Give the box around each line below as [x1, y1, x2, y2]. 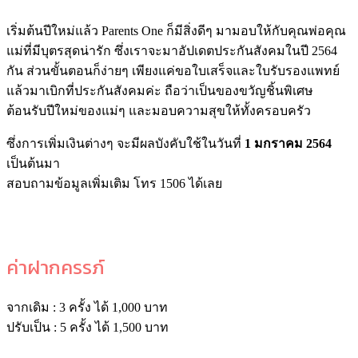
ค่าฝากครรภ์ [6, 253, 105, 281]
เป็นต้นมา [6, 156, 60, 170]
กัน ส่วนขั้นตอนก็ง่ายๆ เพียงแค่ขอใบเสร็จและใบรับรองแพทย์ [6, 63, 340, 78]
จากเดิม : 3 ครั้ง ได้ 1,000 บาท [6, 300, 168, 314]
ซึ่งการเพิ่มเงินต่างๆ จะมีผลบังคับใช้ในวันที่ [6, 136, 245, 150]
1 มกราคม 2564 [245, 136, 332, 150]
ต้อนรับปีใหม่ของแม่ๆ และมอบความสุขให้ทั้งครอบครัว [6, 103, 311, 117]
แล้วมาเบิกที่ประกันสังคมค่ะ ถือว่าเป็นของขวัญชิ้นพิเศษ [6, 83, 313, 97]
